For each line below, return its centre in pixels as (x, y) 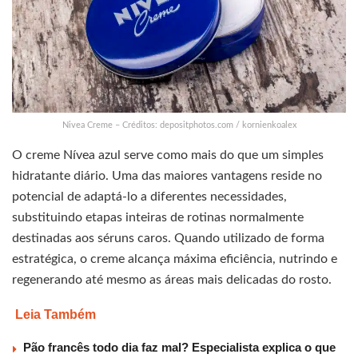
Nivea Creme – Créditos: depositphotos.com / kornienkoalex (179, 125)
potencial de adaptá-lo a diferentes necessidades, (149, 197)
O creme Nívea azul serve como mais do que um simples (168, 155)
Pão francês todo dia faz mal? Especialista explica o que (179, 348)
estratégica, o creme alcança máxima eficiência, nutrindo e (175, 259)
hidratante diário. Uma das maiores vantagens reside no (167, 176)
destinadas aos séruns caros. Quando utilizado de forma (168, 239)
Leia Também (56, 315)
